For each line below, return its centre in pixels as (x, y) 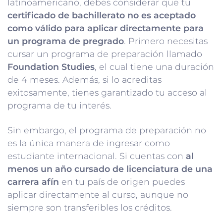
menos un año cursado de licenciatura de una (110, 168)
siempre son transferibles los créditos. (90, 207)
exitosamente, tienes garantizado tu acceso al (107, 92)
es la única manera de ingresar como (89, 143)
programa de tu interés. (59, 105)
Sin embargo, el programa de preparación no (107, 130)
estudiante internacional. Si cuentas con (97, 156)
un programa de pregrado (66, 41)
